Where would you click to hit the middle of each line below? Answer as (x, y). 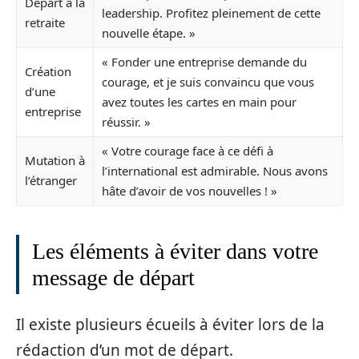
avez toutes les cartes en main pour (199, 101)
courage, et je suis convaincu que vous (208, 81)
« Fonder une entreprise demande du (204, 61)
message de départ (113, 277)
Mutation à (55, 160)
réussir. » (126, 121)
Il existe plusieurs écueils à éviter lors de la (170, 325)
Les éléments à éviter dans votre (175, 251)
